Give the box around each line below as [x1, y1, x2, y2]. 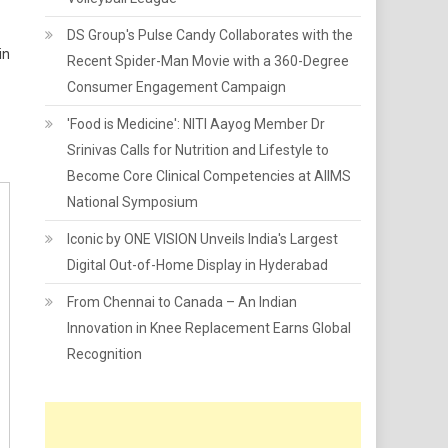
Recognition [67, 346, 143, 362]
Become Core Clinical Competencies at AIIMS [67, 168, 352, 184]
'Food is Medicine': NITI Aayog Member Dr [67, 116, 326, 132]
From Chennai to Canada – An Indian [67, 294, 298, 310]
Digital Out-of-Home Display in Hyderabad [67, 257, 329, 273]
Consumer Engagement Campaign [67, 79, 287, 95]
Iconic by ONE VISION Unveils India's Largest [67, 231, 339, 247]
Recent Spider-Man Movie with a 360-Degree [67, 53, 350, 69]
